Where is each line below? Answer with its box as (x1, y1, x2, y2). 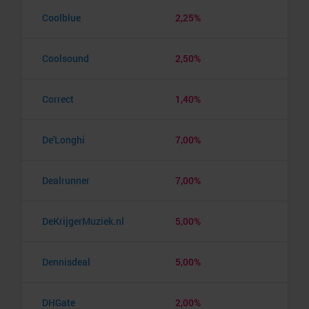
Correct (42, 92, 74, 106)
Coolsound (42, 51, 89, 65)
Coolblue (42, 10, 81, 24)
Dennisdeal (42, 255, 90, 268)
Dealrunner (42, 173, 90, 187)
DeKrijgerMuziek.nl (42, 214, 124, 228)
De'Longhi (42, 132, 85, 146)
